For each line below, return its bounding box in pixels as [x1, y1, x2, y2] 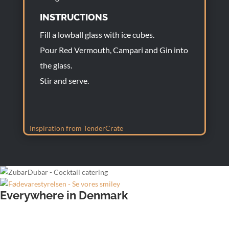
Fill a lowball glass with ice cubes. [39, 30, 154, 39]
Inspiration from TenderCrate [29, 124, 123, 132]
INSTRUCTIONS [39, 12, 108, 22]
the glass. [39, 60, 72, 70]
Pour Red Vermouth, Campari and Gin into [39, 45, 188, 55]
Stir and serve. [39, 76, 89, 85]
